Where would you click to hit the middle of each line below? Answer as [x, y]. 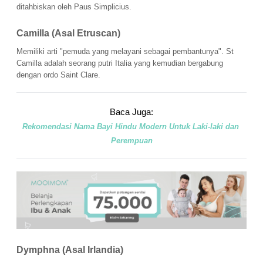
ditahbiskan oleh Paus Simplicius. [74, 7]
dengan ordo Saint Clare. [58, 75]
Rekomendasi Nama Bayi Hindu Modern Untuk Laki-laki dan [130, 127]
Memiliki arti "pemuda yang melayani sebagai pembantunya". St [125, 52]
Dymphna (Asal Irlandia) [71, 250]
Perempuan [131, 141]
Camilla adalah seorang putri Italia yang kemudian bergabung [120, 63]
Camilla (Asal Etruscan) [70, 33]
